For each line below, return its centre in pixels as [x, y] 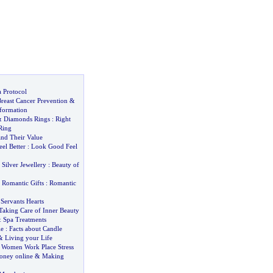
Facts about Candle [35, 229]
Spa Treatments [24, 219]
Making [53, 256]
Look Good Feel [54, 146]
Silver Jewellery [24, 165]
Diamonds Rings [27, 119]
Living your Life [28, 238]
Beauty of [65, 165]
